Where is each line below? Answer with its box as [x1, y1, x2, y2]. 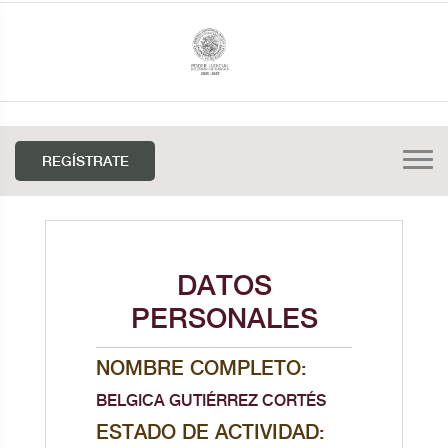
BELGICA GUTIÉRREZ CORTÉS [95, 393, 326, 410]
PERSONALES [130, 305, 318, 335]
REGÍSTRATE [41, 155, 129, 169]
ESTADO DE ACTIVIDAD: [95, 423, 325, 444]
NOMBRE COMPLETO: [95, 359, 307, 380]
